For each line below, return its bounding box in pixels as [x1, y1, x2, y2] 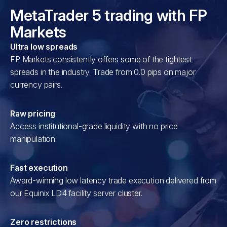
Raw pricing [10, 108, 56, 119]
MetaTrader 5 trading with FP [10, 6, 207, 24]
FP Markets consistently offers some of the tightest [10, 54, 192, 64]
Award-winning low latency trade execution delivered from [10, 175, 217, 185]
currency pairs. [10, 80, 62, 90]
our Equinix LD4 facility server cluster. [10, 188, 142, 198]
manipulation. [10, 134, 57, 144]
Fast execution [10, 163, 68, 173]
